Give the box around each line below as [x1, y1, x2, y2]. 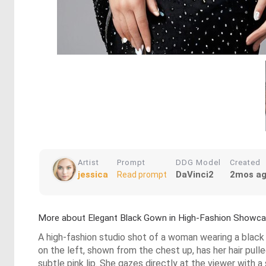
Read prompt [117, 170, 167, 180]
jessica [78, 169, 108, 180]
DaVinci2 [176, 169, 214, 180]
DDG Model [176, 158, 221, 167]
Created [230, 158, 261, 167]
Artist [78, 158, 99, 167]
